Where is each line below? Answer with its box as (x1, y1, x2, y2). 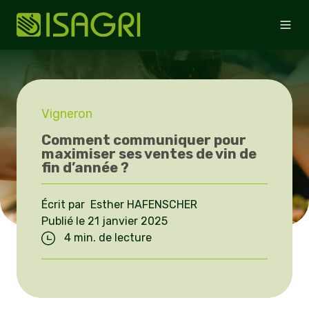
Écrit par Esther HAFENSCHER (41, 198, 197, 212)
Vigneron (41, 106, 92, 121)
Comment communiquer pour (41, 131, 246, 148)
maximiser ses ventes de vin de (41, 145, 257, 162)
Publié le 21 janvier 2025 (41, 215, 168, 228)
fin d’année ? (41, 159, 129, 176)
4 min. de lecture (61, 231, 152, 245)
